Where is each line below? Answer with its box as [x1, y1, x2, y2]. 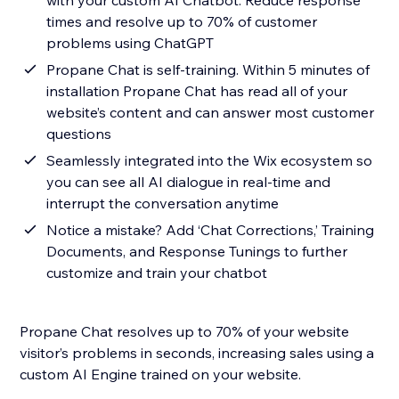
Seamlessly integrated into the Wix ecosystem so [46, 151, 373, 170]
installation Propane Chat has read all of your [46, 82, 348, 101]
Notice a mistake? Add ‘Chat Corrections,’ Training [46, 221, 375, 240]
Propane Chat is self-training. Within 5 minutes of [46, 61, 370, 79]
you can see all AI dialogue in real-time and [46, 173, 331, 191]
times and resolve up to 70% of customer [46, 12, 318, 31]
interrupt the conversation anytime [46, 194, 280, 213]
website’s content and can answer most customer [46, 103, 375, 122]
